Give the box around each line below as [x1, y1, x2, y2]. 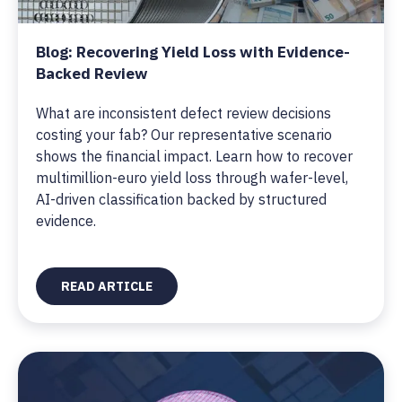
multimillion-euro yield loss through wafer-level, [36, 169, 348, 187]
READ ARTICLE [61, 278, 153, 294]
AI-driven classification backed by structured [36, 190, 327, 208]
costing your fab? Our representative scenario [36, 126, 332, 144]
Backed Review [36, 63, 148, 83]
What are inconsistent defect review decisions [36, 104, 331, 122]
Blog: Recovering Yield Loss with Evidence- [36, 41, 350, 62]
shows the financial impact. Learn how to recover [36, 147, 353, 165]
